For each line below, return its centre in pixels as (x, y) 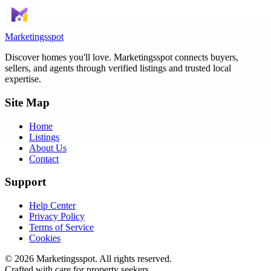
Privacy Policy (57, 217)
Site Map (27, 102)
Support (25, 182)
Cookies (45, 238)
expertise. (23, 79)
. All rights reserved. (133, 259)
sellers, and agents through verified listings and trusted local (118, 68)
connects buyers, (205, 57)
